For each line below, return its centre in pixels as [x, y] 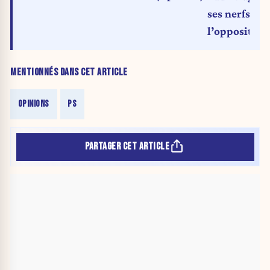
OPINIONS [33, 104]
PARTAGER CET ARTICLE [127, 147]
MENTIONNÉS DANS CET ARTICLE [69, 73]
